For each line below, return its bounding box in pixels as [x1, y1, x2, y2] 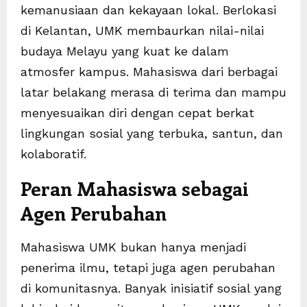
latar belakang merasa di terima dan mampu [21, 85, 286, 100]
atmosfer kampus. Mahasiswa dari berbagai [21, 64, 278, 79]
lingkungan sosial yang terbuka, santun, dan [21, 126, 283, 141]
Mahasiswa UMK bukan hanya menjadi [21, 240, 246, 255]
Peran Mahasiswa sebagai [21, 175, 249, 201]
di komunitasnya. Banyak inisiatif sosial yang [21, 281, 282, 296]
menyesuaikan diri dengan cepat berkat [21, 106, 254, 121]
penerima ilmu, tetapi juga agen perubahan [21, 260, 275, 275]
